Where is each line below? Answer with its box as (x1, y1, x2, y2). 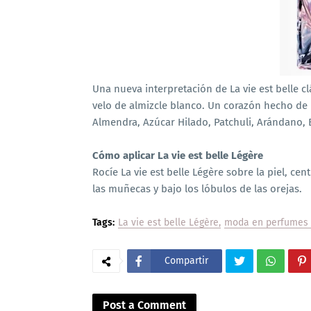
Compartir (165, 255, 208, 267)
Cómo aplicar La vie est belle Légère (92, 149, 263, 162)
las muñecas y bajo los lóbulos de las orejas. (92, 183, 302, 195)
